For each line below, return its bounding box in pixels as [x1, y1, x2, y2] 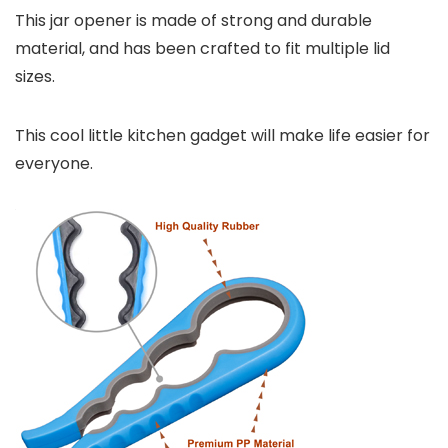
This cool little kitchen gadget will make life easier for [15, 123, 430, 147]
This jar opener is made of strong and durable [15, 8, 372, 32]
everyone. [15, 151, 93, 175]
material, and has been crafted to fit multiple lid [15, 36, 390, 60]
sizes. [15, 64, 55, 88]
